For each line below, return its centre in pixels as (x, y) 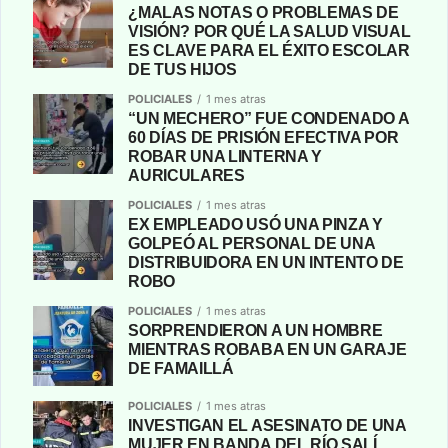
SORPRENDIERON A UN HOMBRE (255, 330)
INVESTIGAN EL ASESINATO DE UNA (267, 425)
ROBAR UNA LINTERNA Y (225, 156)
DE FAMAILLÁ (181, 368)
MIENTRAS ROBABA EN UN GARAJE (267, 349)
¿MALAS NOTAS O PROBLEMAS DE (263, 12)
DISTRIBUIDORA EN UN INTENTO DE (266, 262)
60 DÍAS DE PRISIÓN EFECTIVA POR (263, 137)
